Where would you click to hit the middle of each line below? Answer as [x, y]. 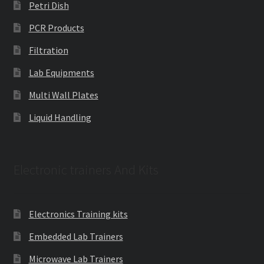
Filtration [48, 50]
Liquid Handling [60, 118]
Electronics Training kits [78, 214]
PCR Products [56, 28]
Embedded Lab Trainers [76, 237]
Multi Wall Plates [63, 95]
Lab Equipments [61, 73]
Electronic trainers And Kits [86, 169]
